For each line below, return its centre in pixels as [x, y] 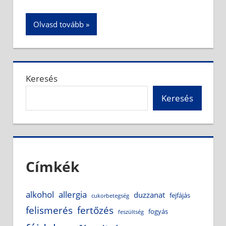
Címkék [52, 167]
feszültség [131, 212]
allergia [73, 195]
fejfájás [180, 195]
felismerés [49, 210]
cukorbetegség [110, 196]
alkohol [40, 195]
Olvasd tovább [59, 24]
